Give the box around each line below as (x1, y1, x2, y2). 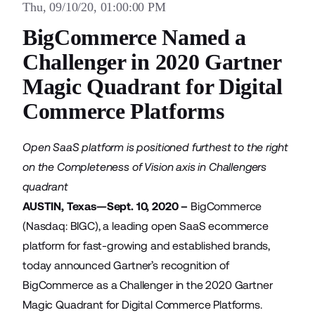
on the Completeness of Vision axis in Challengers (22, 160, 267, 174)
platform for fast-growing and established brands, (22, 239, 271, 252)
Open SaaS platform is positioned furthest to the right (22, 141, 288, 154)
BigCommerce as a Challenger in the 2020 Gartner (22, 278, 273, 292)
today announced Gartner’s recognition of (22, 259, 229, 272)
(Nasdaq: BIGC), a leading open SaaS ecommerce (22, 219, 269, 233)
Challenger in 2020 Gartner (22, 49, 281, 75)
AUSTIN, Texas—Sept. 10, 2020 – (22, 200, 188, 213)
